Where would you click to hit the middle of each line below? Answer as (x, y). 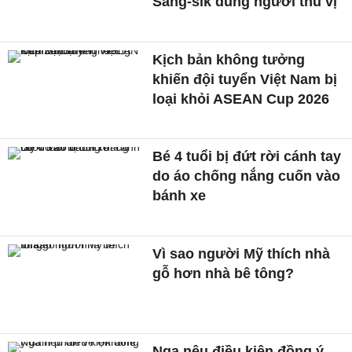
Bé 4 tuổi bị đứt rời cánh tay (247, 157)
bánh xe (180, 196)
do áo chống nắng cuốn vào (247, 176)
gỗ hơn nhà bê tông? (224, 273)
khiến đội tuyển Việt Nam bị (245, 79)
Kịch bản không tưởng (229, 59)
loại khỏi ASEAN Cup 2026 (241, 99)
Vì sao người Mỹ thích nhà (242, 253)
